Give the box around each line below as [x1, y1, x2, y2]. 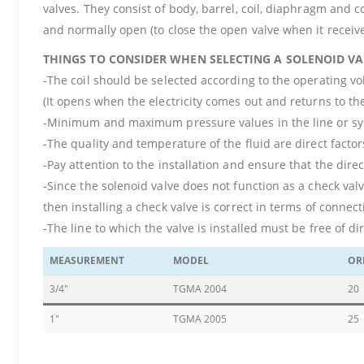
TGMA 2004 [173, 282, 227, 296]
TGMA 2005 [173, 312, 227, 326]
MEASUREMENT [50, 253, 124, 267]
